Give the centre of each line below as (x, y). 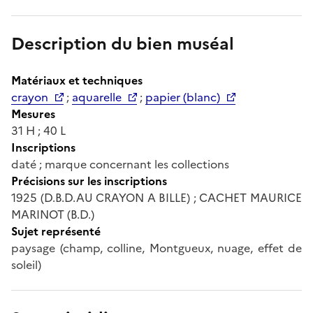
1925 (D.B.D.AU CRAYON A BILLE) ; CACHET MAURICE (156, 197)
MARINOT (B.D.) (53, 214)
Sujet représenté (56, 231)
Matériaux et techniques (77, 80)
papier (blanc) (183, 97)
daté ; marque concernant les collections (120, 164)
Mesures (33, 114)
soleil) (26, 264)
